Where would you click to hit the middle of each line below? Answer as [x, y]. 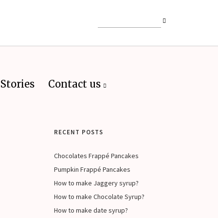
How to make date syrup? [91, 210]
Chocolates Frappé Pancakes [96, 156]
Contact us [74, 84]
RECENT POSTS [79, 132]
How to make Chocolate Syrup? [99, 197]
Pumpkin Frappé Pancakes [93, 169]
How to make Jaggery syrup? [96, 183]
